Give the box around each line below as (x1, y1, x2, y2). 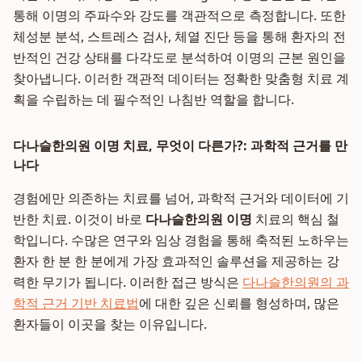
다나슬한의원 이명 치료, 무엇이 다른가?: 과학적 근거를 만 (13, 137, 347, 154)
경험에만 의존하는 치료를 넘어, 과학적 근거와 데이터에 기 (13, 189, 349, 207)
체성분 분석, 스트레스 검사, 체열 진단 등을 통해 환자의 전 (13, 27, 346, 45)
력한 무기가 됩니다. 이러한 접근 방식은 (13, 273, 242, 291)
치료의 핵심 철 (252, 210, 339, 228)
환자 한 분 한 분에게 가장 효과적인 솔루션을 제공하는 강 (13, 252, 339, 270)
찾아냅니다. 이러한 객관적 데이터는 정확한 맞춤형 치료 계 (13, 69, 349, 87)
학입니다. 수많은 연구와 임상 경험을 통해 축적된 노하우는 (13, 231, 349, 249)
